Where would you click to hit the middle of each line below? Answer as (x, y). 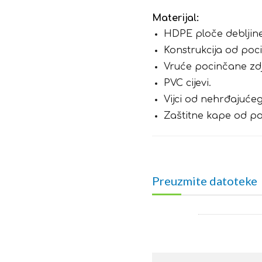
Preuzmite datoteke (205, 181)
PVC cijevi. (188, 83)
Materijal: (176, 18)
